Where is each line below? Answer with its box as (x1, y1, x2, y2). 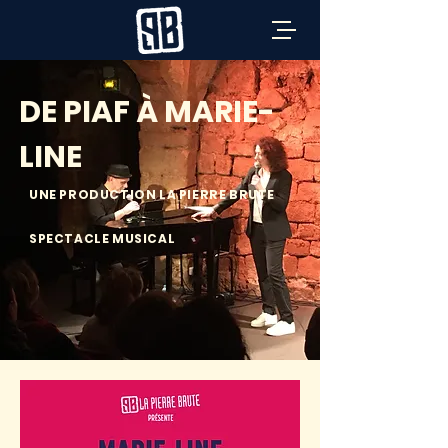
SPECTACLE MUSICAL (29, 230, 176, 247)
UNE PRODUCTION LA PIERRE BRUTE (29, 186, 275, 203)
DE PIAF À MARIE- (19, 91, 275, 133)
